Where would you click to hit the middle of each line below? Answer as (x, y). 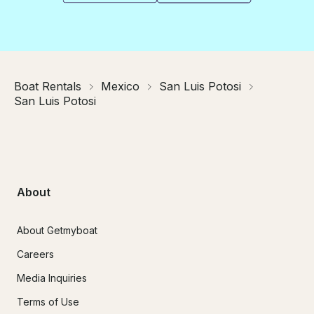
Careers (35, 254)
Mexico (120, 87)
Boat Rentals (48, 87)
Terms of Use (48, 301)
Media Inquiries (52, 278)
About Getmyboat (57, 230)
